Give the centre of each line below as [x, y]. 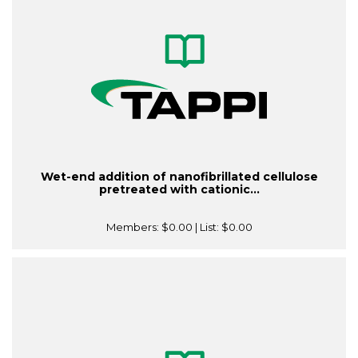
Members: [133, 227]
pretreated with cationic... [179, 190]
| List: [207, 227]
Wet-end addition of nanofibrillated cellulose [179, 177]
